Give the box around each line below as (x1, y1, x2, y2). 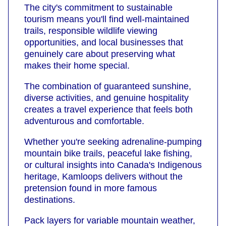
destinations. (24, 195, 75, 205)
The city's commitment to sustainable (24, 3, 173, 13)
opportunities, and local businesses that (24, 37, 183, 48)
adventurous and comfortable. (24, 116, 144, 127)
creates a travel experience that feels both (24, 104, 193, 115)
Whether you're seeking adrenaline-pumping (24, 137, 202, 147)
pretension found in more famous (24, 183, 157, 194)
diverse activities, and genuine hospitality (24, 93, 189, 103)
